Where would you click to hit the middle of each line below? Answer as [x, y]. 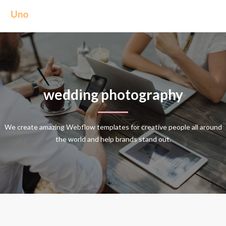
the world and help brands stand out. [113, 139]
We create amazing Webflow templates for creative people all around [113, 127]
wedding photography [113, 94]
